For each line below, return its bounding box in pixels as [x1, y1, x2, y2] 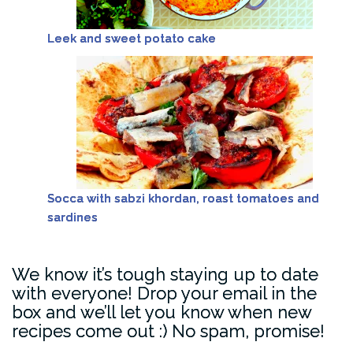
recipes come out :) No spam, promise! [12, 321, 325, 342]
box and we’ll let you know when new [12, 302, 311, 323]
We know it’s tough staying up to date [12, 264, 318, 285]
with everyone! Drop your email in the [12, 283, 317, 304]
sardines [47, 210, 98, 225]
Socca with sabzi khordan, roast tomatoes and [47, 191, 319, 206]
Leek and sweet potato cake [47, 32, 216, 46]
